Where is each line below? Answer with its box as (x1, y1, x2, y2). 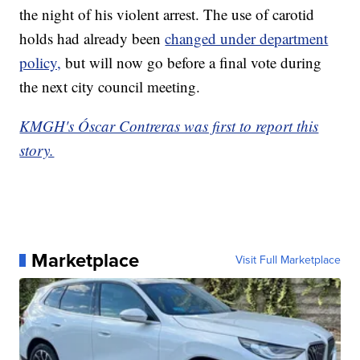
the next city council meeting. (19, 76, 201, 97)
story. (19, 140, 55, 161)
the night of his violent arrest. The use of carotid (19, 4, 315, 25)
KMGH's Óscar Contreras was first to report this (19, 116, 319, 137)
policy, (19, 52, 62, 73)
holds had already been (19, 28, 166, 49)
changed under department (165, 28, 329, 49)
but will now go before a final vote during (61, 52, 322, 73)
